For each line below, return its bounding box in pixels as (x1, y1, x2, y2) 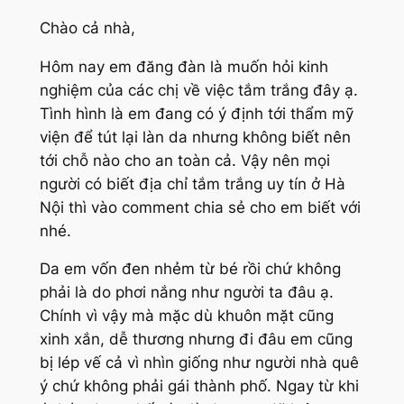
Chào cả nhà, (39, 18, 135, 37)
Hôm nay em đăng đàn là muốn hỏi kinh (39, 57, 328, 76)
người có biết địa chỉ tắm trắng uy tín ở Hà (39, 174, 345, 193)
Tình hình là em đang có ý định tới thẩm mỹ (39, 104, 353, 123)
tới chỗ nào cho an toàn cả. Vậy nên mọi (39, 151, 330, 170)
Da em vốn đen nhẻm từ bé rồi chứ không (39, 260, 341, 279)
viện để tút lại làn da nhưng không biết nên (39, 127, 351, 146)
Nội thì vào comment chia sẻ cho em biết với (39, 197, 361, 216)
